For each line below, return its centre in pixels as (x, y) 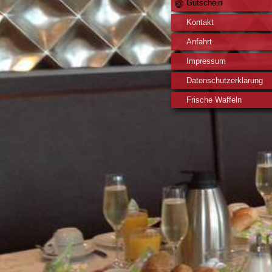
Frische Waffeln (214, 100)
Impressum (206, 61)
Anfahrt (199, 42)
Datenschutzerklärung (225, 80)
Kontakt (200, 22)
